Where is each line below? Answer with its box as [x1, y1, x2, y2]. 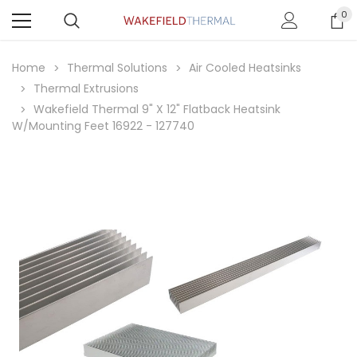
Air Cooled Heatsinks [189, 60, 301, 76]
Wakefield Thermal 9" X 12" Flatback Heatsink [33, 101, 280, 117]
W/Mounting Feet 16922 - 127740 [12, 118, 194, 134]
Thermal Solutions [67, 60, 167, 76]
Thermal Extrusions [33, 80, 139, 96]
